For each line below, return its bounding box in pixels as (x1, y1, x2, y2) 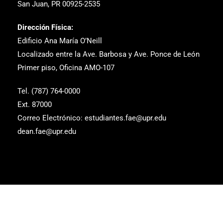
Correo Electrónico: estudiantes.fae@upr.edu (17, 113, 166, 122)
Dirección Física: (17, 23, 73, 32)
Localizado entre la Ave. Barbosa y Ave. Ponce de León (17, 50, 200, 59)
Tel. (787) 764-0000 (17, 87, 80, 96)
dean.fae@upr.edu (17, 127, 76, 136)
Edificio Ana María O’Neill (17, 36, 102, 45)
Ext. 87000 (17, 100, 52, 109)
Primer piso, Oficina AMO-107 (17, 63, 114, 72)
